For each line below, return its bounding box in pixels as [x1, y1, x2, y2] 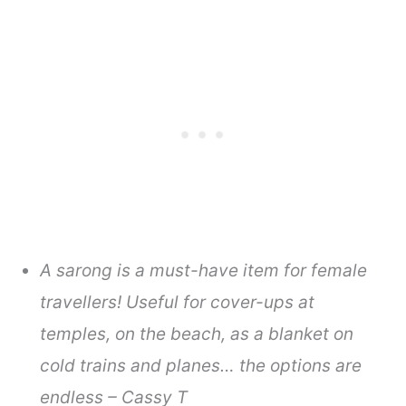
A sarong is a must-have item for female [40, 259, 368, 281]
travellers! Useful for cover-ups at [40, 291, 315, 313]
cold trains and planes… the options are [40, 354, 362, 376]
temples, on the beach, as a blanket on [40, 323, 354, 344]
